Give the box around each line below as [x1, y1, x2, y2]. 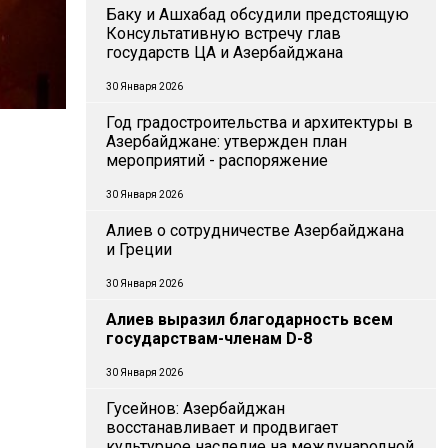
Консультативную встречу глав [106, 24, 341, 43]
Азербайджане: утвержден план [106, 132, 347, 151]
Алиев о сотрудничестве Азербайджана [106, 221, 404, 240]
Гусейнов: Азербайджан [106, 399, 285, 418]
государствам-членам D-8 [106, 329, 312, 348]
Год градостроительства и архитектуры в [106, 113, 413, 132]
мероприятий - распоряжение [106, 151, 328, 170]
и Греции [106, 240, 172, 259]
